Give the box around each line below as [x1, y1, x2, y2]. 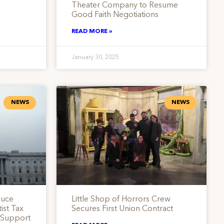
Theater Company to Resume [71, 1, 178, 10]
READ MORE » [71, 28, 112, 35]
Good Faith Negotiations [71, 11, 158, 19]
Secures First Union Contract [71, 205, 173, 213]
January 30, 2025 [71, 54, 119, 61]
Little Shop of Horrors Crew [71, 195, 170, 204]
